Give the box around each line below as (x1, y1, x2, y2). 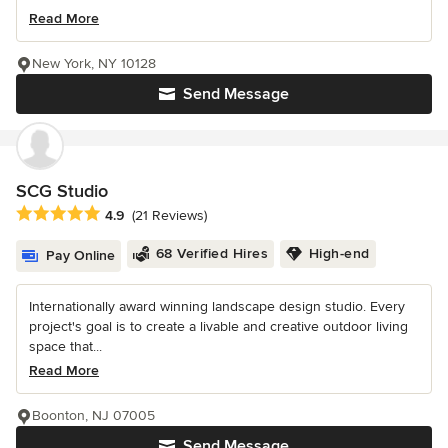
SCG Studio (16, 179, 108, 202)
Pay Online (46, 246, 115, 264)
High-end (308, 244, 370, 262)
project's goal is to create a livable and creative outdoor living (29, 317, 408, 335)
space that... (29, 337, 102, 355)
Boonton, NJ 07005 (32, 406, 155, 424)
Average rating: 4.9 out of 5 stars (15, 203, 242, 224)
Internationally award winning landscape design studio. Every (29, 297, 405, 315)
